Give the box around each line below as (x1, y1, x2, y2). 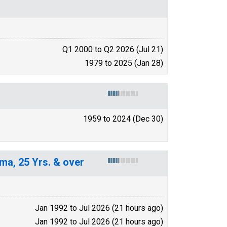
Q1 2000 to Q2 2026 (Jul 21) (62, 44, 163, 54)
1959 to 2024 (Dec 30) (83, 113, 163, 124)
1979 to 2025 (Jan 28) (85, 58, 163, 68)
